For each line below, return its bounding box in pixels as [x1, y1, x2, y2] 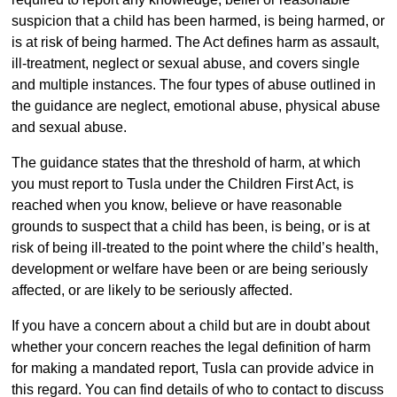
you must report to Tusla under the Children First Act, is [11, 176, 354, 192]
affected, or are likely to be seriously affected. [11, 283, 292, 299]
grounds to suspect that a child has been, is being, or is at [11, 219, 370, 235]
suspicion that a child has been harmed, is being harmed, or [11, 13, 385, 29]
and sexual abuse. [11, 120, 127, 136]
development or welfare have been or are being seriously [11, 261, 368, 277]
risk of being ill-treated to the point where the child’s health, [11, 240, 378, 256]
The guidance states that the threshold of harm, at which [11, 155, 361, 171]
